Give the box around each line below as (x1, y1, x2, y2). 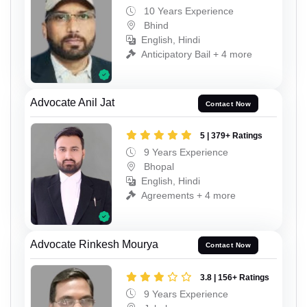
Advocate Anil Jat (30, 97, 114, 109)
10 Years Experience (141, 5, 234, 16)
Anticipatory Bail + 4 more (141, 48, 252, 60)
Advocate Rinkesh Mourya (30, 238, 158, 250)
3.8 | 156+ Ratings (200, 272, 269, 282)
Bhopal (141, 161, 174, 173)
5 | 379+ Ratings (200, 131, 262, 141)
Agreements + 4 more (141, 190, 236, 201)
